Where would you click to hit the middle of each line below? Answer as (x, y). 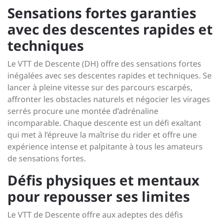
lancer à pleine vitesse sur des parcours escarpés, (100, 87)
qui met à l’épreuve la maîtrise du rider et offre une (102, 135)
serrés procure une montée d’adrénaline (83, 111)
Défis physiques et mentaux (103, 180)
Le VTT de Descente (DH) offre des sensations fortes (104, 64)
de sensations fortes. (47, 158)
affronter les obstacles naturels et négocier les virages (109, 99)
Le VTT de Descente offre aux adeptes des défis (95, 215)
